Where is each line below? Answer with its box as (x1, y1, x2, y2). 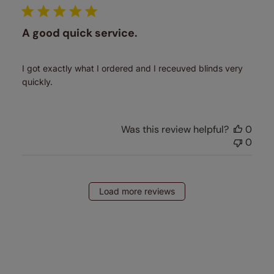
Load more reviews (99, 185, 175, 196)
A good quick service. (21, 25, 138, 40)
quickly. (21, 76, 53, 87)
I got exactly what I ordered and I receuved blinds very (21, 62, 243, 73)
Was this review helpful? (121, 122, 229, 136)
